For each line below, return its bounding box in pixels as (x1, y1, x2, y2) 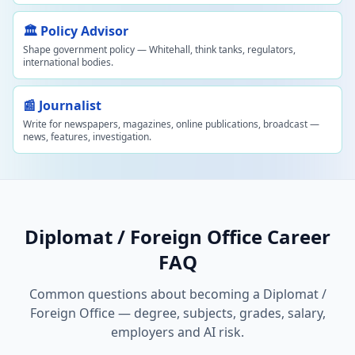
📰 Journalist (23, 97, 101, 114)
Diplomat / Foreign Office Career (25, 223, 330, 250)
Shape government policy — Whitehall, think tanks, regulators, (23, 43, 296, 56)
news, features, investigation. (23, 130, 151, 143)
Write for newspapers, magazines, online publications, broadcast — (23, 117, 319, 131)
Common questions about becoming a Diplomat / (29, 285, 326, 303)
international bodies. (23, 55, 113, 69)
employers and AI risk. (111, 323, 244, 341)
